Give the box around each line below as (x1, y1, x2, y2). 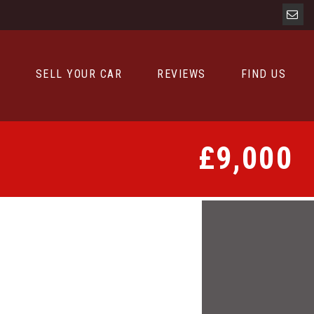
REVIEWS (157, 67, 206, 81)
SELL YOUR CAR (35, 67, 122, 81)
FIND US (240, 67, 286, 81)
